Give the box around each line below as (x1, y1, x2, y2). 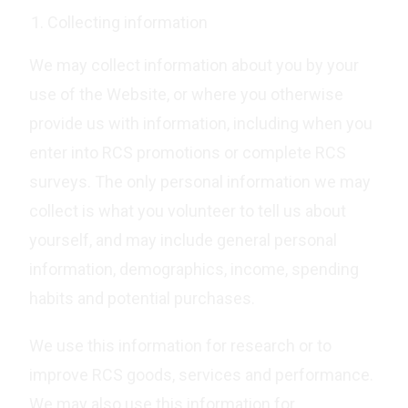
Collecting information (47, 13, 209, 32)
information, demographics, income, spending (29, 260, 360, 279)
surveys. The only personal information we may (29, 172, 372, 191)
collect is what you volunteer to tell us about (29, 201, 347, 220)
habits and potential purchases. (29, 289, 256, 308)
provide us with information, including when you (29, 114, 373, 133)
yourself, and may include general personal (29, 230, 338, 250)
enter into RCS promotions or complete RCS (29, 143, 347, 162)
